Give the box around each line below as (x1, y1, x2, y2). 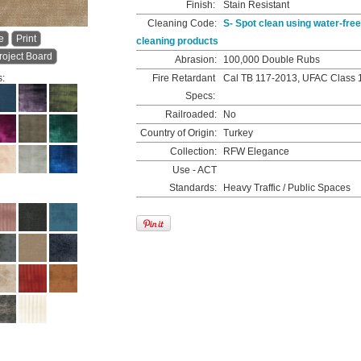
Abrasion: (175, 54, 217, 65)
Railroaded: (165, 109, 217, 120)
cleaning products (136, 35, 218, 47)
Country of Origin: (140, 127, 217, 139)
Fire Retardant (152, 73, 215, 84)
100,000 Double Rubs (221, 54, 320, 65)
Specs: (185, 90, 215, 102)
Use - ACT (172, 164, 217, 176)
